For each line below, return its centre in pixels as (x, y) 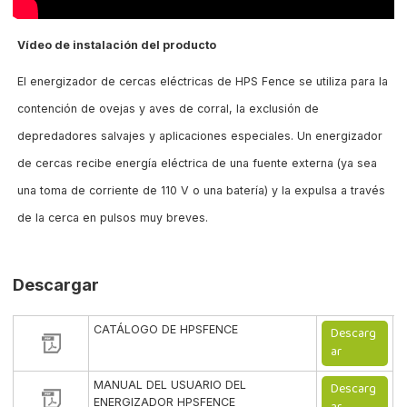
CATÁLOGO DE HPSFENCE (166, 330)
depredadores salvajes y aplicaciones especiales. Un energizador (200, 136)
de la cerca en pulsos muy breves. (113, 218)
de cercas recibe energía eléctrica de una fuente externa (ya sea (198, 164)
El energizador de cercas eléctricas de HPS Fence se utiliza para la (203, 82)
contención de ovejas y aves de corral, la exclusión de (169, 109)
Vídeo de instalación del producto (117, 45)
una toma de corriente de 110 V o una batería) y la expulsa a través (202, 191)
